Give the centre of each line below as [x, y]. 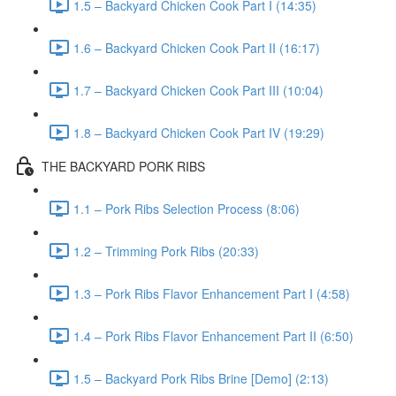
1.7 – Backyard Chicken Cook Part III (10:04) [198, 90]
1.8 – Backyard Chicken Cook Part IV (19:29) [199, 132]
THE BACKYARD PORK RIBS [123, 166]
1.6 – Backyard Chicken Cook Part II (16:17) [197, 47]
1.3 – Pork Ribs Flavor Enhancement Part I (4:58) [212, 293]
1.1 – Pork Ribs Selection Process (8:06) [187, 208]
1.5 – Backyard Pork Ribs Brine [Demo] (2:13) [201, 378]
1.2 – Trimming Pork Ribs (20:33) [166, 251]
